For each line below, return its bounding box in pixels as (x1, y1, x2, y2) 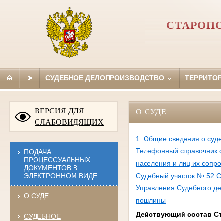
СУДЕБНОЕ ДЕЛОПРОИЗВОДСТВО (45, 74, 166, 82)
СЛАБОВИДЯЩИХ (35, 117, 104, 126)
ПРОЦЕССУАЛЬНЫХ (23, 155, 90, 164)
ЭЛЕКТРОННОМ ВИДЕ (23, 171, 97, 180)
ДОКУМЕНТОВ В (23, 163, 77, 172)
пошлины (135, 196, 166, 205)
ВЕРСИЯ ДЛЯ (35, 106, 84, 115)
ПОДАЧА (23, 147, 51, 156)
